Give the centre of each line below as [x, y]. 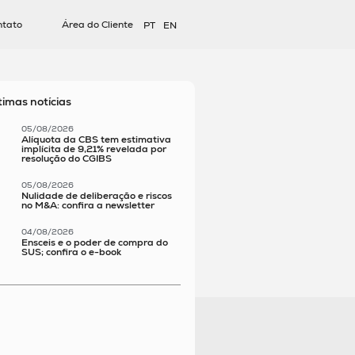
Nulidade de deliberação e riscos [96, 195]
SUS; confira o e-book [71, 252]
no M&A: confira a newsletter [88, 205]
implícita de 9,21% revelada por [94, 149]
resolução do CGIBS [66, 158]
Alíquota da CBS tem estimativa [96, 139]
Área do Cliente [98, 25]
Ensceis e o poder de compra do [94, 242]
